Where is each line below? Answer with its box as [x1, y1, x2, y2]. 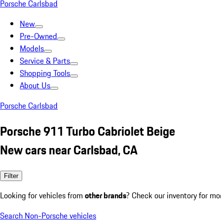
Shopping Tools [20, 67, 70, 79]
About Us [20, 79, 50, 91]
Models [20, 42, 44, 54]
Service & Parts [20, 55, 70, 67]
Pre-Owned [20, 30, 57, 42]
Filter [4, 172, 18, 180]
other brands [85, 189, 126, 201]
